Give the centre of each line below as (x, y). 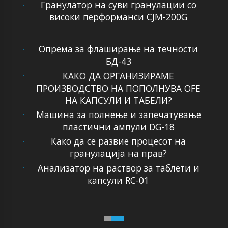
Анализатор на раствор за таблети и (118, 168)
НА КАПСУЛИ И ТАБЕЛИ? (118, 100)
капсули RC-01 (119, 180)
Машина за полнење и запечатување (118, 114)
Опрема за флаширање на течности (119, 49)
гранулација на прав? (119, 153)
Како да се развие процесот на (119, 141)
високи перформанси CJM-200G (119, 17)
